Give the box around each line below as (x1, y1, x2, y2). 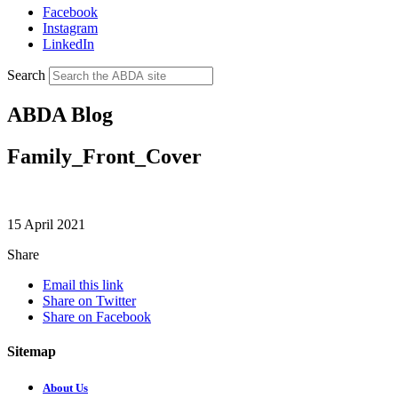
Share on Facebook (43, 308, 151, 324)
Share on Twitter (43, 292, 136, 308)
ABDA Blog (7, 102, 113, 126)
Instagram (43, 20, 98, 36)
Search (7, 67, 45, 83)
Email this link (43, 276, 123, 292)
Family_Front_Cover (7, 144, 202, 168)
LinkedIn (43, 36, 94, 52)
